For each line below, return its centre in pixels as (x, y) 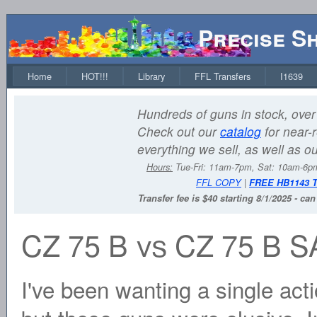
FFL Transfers (223, 76)
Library (151, 76)
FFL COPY (219, 183)
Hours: (160, 167)
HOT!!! (95, 76)
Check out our (179, 131)
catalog (241, 131)
